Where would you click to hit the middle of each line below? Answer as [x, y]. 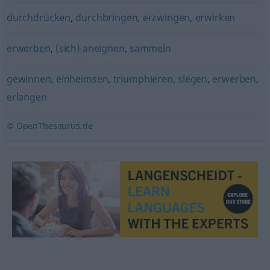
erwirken [215, 17]
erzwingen [166, 17]
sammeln [150, 48]
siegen [193, 79]
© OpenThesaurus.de [49, 126]
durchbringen [107, 17]
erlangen [27, 97]
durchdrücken [39, 17]
